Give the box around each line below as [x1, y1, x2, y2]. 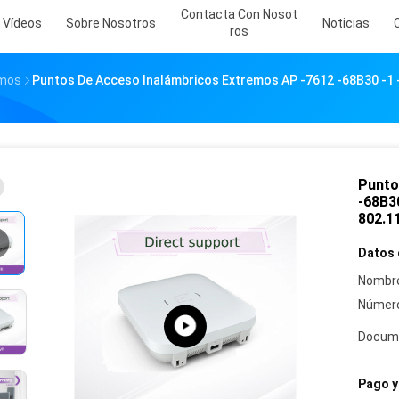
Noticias [322, 16, 370, 30]
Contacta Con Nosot [181, 7, 297, 21]
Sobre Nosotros [66, 16, 156, 30]
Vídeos [3, 16, 42, 30]
